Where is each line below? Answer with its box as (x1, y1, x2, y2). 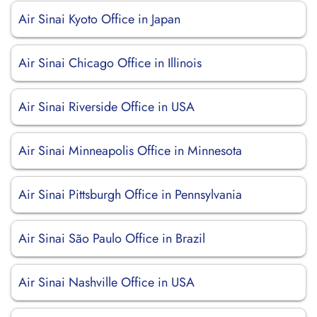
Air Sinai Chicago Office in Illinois (18, 54, 202, 72)
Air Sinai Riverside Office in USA (18, 98, 195, 116)
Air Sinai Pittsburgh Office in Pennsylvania (18, 185, 242, 204)
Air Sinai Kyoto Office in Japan (18, 10, 180, 28)
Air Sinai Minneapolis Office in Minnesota (18, 142, 242, 160)
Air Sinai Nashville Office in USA (18, 273, 195, 292)
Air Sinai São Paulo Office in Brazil (18, 229, 205, 248)
